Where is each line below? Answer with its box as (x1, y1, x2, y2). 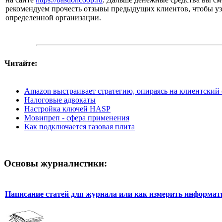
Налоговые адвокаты (24, 96, 96, 104)
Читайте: (4, 59, 37, 67)
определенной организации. (5, 13, 101, 22)
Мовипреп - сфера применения (24, 113, 129, 122)
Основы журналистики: (4, 158, 107, 168)
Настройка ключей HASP (24, 105, 111, 113)
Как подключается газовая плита (24, 122, 135, 131)
